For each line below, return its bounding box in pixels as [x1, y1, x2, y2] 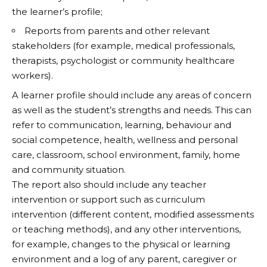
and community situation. [12, 163, 126, 175]
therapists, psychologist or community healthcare [12, 55, 235, 67]
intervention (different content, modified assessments [12, 208, 254, 220]
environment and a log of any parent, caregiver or [12, 253, 237, 265]
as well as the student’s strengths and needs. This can [12, 104, 252, 116]
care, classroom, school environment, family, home [12, 148, 240, 160]
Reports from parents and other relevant [24, 25, 210, 37]
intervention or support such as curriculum [12, 193, 205, 205]
